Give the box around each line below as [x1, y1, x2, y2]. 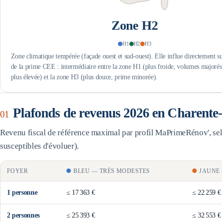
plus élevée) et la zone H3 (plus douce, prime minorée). [10, 73, 158, 81]
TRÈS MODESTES [99, 168, 150, 174]
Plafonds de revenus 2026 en [13, 106, 165, 121]
